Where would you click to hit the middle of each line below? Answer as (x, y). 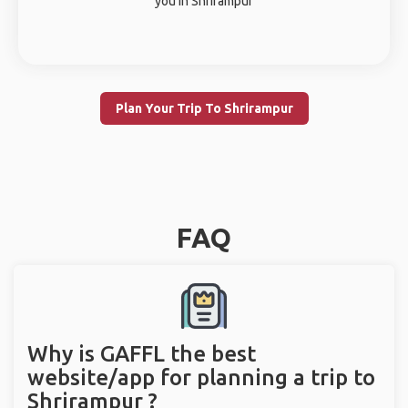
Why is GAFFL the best (142, 354)
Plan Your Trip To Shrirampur (204, 108)
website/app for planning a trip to (201, 377)
